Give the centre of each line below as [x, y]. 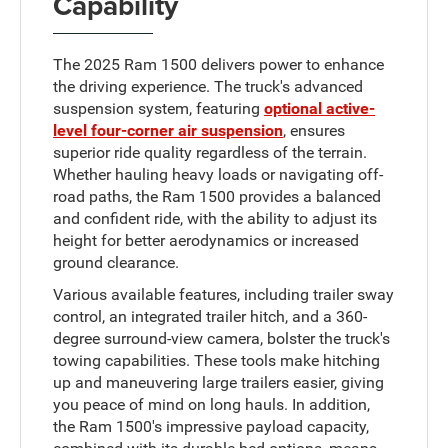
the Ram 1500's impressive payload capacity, [211, 427]
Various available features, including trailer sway [224, 295]
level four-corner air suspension [168, 131]
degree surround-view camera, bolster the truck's [222, 339]
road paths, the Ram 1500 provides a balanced [217, 197]
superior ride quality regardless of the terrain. [210, 153]
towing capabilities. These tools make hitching [217, 361]
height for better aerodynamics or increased [206, 241]
